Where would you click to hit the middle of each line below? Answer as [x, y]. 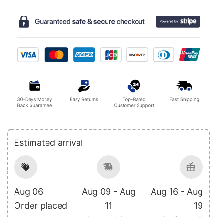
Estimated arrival [48, 142]
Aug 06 [29, 191]
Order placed [41, 205]
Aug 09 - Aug [108, 191]
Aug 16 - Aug [177, 191]
